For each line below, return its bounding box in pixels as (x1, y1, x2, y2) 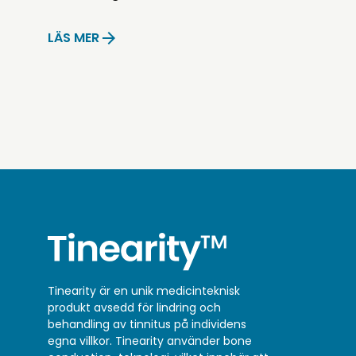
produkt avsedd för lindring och (48, 299, 221, 315)
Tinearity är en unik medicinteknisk (48, 282, 240, 299)
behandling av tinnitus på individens (48, 315, 246, 332)
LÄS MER (48, 29, 99, 48)
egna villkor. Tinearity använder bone (48, 332, 252, 349)
